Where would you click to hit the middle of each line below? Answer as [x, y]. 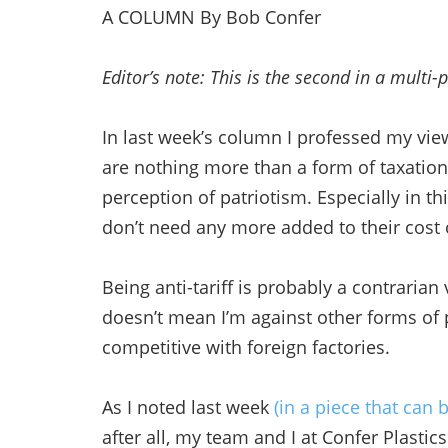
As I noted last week [188, 407]
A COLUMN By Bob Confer [211, 17]
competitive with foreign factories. [246, 347]
